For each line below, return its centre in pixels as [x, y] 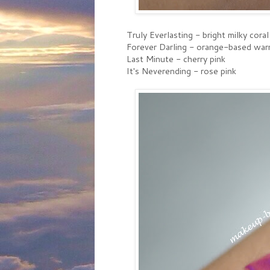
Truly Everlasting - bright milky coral [198, 35]
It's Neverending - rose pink [181, 71]
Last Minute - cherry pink [176, 59]
